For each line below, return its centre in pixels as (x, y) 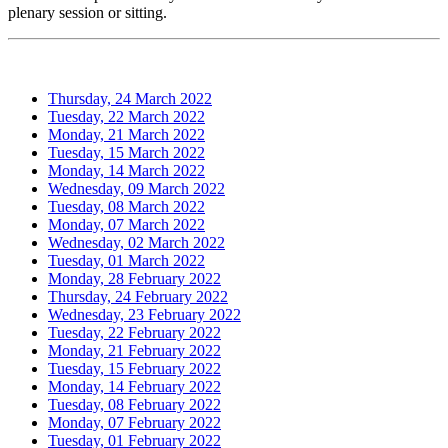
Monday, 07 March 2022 (126, 224)
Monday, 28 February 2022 (134, 278)
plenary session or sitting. (87, 12)
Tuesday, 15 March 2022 (126, 152)
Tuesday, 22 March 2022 (126, 116)
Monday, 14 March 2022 (126, 170)
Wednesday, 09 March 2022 (136, 188)
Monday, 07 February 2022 (134, 422)
